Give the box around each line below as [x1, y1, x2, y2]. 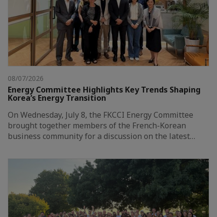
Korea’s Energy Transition [8, 93, 106, 104]
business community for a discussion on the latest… [8, 131, 195, 142]
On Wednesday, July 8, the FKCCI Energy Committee [8, 109, 193, 121]
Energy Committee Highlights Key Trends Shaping [8, 84, 201, 95]
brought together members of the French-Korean [8, 120, 186, 131]
